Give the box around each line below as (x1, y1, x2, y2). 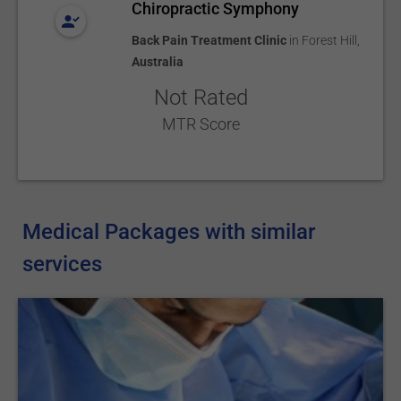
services (22, 252, 103, 277)
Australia (132, 55, 183, 69)
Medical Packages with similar (22, 219, 316, 244)
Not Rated (153, 85, 248, 110)
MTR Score (161, 115, 240, 133)
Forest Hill (302, 33, 357, 47)
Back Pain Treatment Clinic (132, 33, 286, 47)
